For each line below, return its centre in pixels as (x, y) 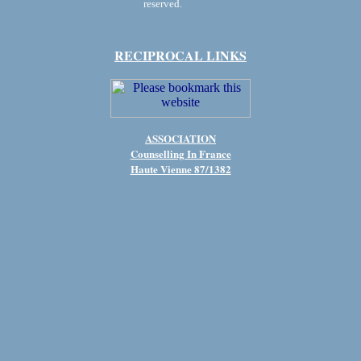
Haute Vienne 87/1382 (180, 169)
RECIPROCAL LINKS (180, 55)
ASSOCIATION (180, 138)
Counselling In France (180, 154)
